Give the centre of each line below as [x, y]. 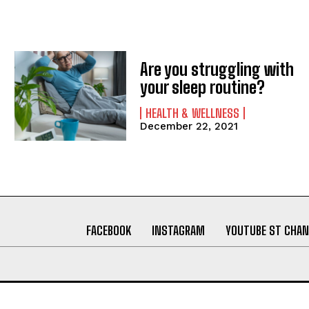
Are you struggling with [217, 70]
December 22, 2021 [189, 127]
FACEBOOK [108, 230]
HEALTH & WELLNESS [193, 113]
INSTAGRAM [178, 230]
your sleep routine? [203, 88]
